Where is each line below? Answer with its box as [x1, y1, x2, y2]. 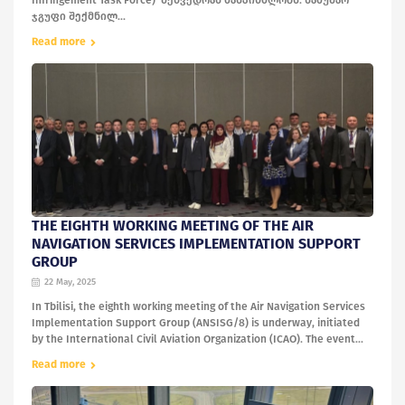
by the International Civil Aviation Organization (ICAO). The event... [32, 333, 363, 346]
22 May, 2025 [44, 277, 96, 288]
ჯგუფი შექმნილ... [32, 10, 126, 24]
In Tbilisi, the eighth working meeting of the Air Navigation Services [32, 300, 365, 314]
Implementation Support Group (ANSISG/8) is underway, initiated [32, 316, 360, 330]
